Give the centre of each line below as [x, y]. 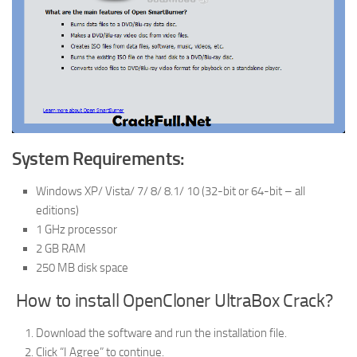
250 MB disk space [82, 267]
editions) [57, 210]
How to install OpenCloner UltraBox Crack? [173, 300]
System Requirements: [98, 159]
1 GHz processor [76, 229]
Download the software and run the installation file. [161, 333]
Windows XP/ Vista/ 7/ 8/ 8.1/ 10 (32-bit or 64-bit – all [171, 191]
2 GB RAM [61, 248]
